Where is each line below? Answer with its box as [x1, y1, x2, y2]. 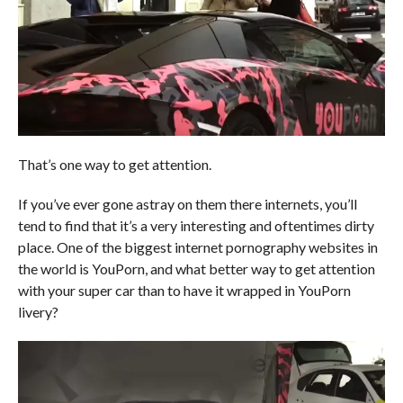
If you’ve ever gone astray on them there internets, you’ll [17, 194, 357, 212]
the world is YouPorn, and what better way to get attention [17, 259, 375, 277]
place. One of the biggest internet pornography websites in [17, 237, 378, 255]
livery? [17, 302, 58, 320]
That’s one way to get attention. [17, 155, 211, 173]
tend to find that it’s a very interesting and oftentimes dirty [17, 216, 374, 234]
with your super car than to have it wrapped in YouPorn [17, 281, 351, 299]
